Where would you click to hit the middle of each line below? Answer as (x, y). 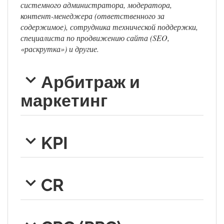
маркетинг (64, 100)
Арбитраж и (90, 82)
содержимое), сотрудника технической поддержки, (109, 27)
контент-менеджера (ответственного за (92, 16)
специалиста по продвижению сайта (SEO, (95, 38)
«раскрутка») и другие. (60, 49)
